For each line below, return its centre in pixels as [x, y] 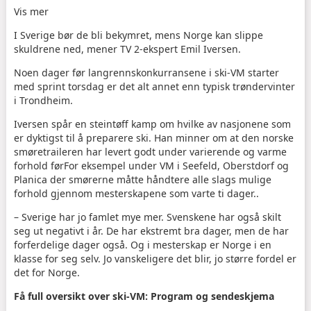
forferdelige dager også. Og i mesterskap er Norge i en [142, 245]
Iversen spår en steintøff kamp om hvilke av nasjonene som [152, 124]
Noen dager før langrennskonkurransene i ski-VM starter [146, 73]
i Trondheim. [43, 101]
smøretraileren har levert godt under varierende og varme [150, 152]
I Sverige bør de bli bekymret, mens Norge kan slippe [138, 35]
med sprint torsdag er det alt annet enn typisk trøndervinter [154, 87]
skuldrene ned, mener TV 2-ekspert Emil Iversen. [127, 49]
